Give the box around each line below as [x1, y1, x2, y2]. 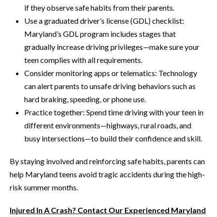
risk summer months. [10, 183, 78, 192]
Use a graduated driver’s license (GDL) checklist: [24, 16, 184, 26]
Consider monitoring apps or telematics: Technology [24, 68, 197, 78]
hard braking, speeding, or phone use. [24, 94, 146, 104]
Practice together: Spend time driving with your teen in [24, 108, 203, 117]
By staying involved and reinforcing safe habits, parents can [10, 156, 205, 166]
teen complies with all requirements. [24, 55, 142, 65]
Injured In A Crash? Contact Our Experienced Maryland [10, 205, 206, 215]
